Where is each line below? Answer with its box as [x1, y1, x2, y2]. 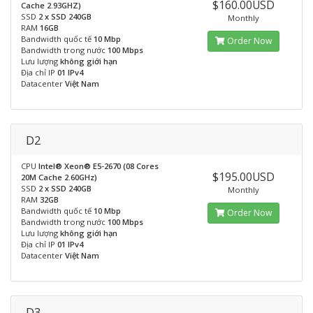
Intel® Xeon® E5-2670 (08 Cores [38, 161, 159, 171]
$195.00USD [212, 169, 275, 184]
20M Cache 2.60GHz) [21, 172, 97, 182]
